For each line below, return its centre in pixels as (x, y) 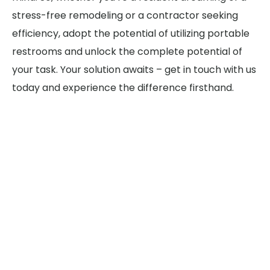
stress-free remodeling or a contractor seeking (125, 15)
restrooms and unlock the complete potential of (127, 51)
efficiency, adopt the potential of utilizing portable (131, 33)
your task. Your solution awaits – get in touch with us (134, 69)
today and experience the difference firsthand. (123, 87)
